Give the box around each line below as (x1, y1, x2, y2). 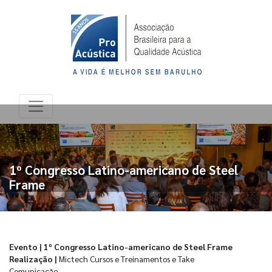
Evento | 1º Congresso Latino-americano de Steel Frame (9, 241, 233, 252)
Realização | (9, 253, 57, 264)
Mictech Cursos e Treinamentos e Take (57, 253, 194, 264)
